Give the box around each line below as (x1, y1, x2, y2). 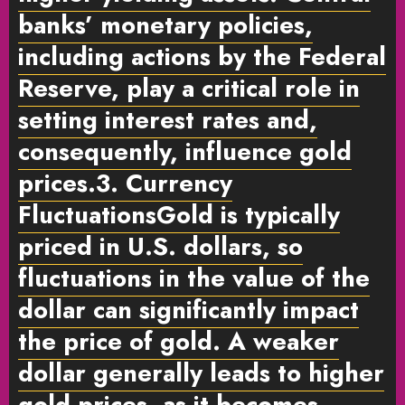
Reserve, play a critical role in (18, 70, 360, 106)
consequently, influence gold (18, 133, 352, 169)
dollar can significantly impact (18, 291, 359, 327)
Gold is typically (156, 196, 340, 232)
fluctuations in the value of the (18, 259, 370, 296)
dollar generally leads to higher (18, 354, 384, 391)
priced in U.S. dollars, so (18, 228, 303, 264)
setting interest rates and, (18, 101, 317, 137)
